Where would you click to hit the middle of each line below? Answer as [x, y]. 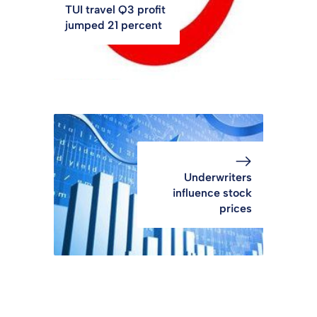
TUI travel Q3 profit [115, 9]
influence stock [212, 192]
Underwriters [218, 177]
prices [236, 208]
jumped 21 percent [114, 25]
